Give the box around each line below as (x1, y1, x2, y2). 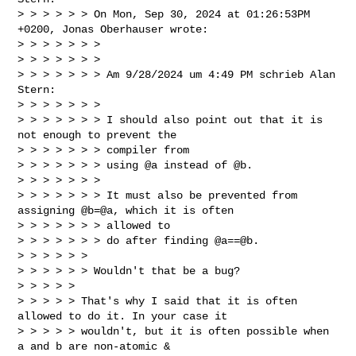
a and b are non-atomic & (17, 339, 171, 353)
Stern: (17, 83, 56, 96)
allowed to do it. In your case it (17, 309, 228, 323)
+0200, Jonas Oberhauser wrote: (17, 22, 209, 36)
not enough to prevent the (17, 128, 184, 141)
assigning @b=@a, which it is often (17, 203, 241, 217)
